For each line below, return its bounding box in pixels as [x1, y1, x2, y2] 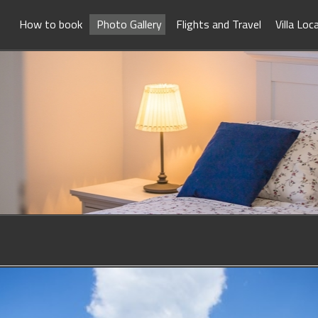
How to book [18, 16, 82, 33]
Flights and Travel [175, 16, 261, 33]
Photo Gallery [96, 16, 162, 33]
